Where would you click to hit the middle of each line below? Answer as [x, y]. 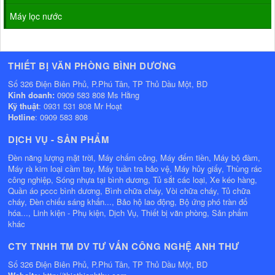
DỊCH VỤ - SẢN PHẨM [59, 139]
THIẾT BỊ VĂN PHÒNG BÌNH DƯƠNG [92, 65]
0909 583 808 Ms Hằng [98, 95]
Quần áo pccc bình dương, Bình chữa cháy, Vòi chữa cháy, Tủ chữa [129, 190]
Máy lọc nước [36, 16]
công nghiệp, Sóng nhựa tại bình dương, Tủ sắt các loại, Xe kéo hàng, [133, 179]
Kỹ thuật [23, 106]
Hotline [21, 117]
